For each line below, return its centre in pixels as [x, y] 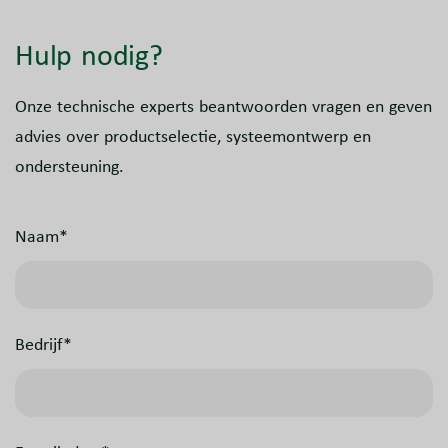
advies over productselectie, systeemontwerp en [193, 136]
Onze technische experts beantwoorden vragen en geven [223, 106]
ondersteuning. [69, 166]
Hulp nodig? [89, 54]
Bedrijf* [43, 344]
